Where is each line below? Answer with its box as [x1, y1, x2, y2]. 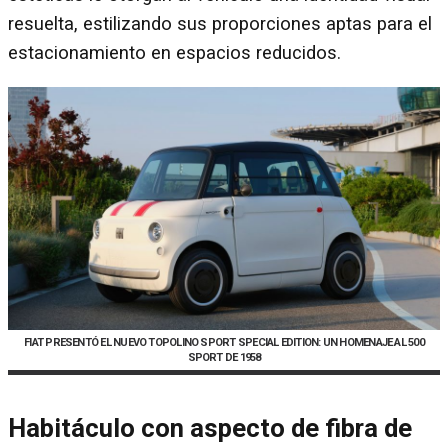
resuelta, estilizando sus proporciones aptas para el [8, 13, 432, 36]
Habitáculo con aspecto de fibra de [8, 413, 412, 444]
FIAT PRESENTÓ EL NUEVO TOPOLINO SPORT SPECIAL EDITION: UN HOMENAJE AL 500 [24, 335, 424, 349]
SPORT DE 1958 [187, 350, 261, 364]
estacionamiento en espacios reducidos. [8, 42, 341, 65]
